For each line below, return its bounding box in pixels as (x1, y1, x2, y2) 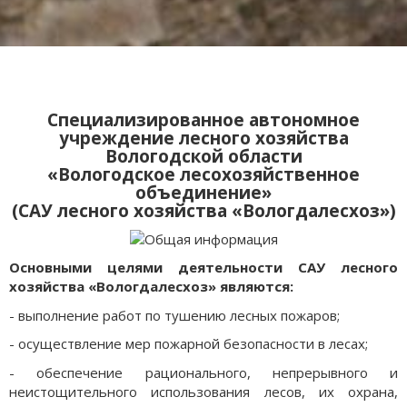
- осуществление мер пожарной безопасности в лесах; (9, 334, 368, 353)
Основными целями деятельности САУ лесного (9, 258, 398, 277)
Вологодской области (104, 144, 303, 168)
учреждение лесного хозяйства (58, 125, 349, 150)
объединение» (135, 180, 272, 204)
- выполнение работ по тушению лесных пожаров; (9, 305, 340, 324)
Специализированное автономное (47, 107, 360, 132)
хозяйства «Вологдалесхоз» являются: (9, 277, 293, 296)
